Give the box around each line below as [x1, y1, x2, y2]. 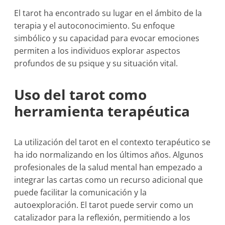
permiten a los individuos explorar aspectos [14, 45, 181, 56]
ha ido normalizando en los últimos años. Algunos [14, 149, 204, 160]
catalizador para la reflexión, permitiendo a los [14, 212, 191, 223]
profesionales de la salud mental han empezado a [14, 162, 203, 173]
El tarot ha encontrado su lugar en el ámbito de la [14, 8, 202, 19]
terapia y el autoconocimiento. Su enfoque [14, 20, 175, 31]
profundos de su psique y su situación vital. [14, 58, 178, 69]
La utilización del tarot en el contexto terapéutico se [14, 137, 211, 148]
